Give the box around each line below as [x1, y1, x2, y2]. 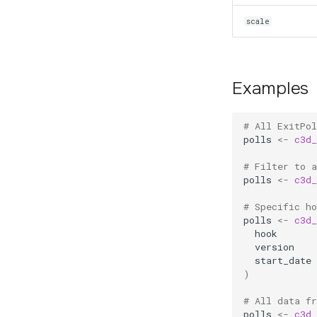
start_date [255, 254, 311, 267]
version [255, 241, 294, 254]
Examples [232, 76, 309, 100]
